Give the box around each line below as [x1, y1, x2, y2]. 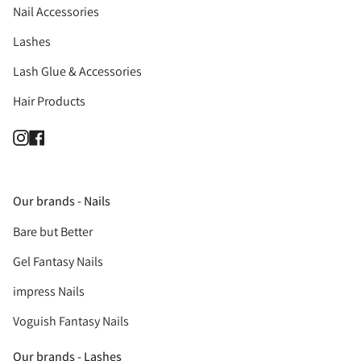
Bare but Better [13, 222, 93, 240]
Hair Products [13, 93, 85, 110]
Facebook [44, 128, 91, 143]
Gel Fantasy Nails [13, 252, 103, 270]
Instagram [28, 128, 77, 143]
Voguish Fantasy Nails [13, 312, 129, 330]
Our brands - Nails [13, 192, 110, 210]
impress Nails [13, 282, 85, 300]
